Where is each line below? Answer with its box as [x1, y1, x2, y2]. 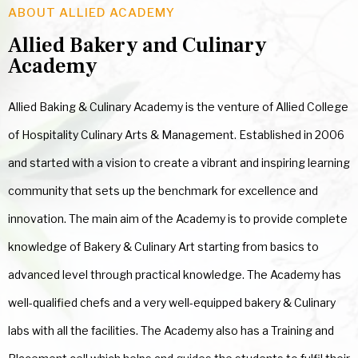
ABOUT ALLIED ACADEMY [8, 5, 175, 20]
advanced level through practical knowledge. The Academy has [8, 267, 341, 281]
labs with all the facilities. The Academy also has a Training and [8, 323, 334, 337]
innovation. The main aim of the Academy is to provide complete [8, 211, 348, 225]
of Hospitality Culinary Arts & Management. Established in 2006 [8, 127, 344, 141]
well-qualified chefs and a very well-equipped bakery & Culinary [8, 295, 336, 309]
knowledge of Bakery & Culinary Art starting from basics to [8, 239, 319, 253]
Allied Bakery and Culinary [8, 31, 266, 59]
